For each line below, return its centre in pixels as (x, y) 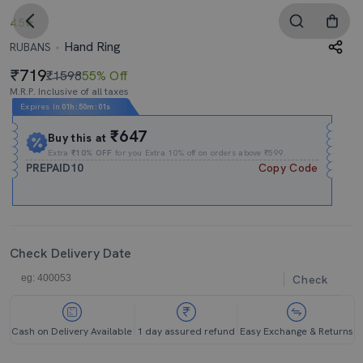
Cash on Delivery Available (72, 331)
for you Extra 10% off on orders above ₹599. (199, 153)
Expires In (41, 107)
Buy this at (79, 138)
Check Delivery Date (70, 253)
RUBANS (30, 47)
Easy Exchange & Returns (297, 331)
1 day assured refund (186, 331)
